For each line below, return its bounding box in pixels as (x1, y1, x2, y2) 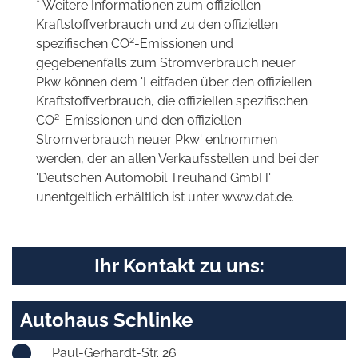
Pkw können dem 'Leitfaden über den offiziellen (36, 74, 312, 89)
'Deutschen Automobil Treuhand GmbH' (36, 169, 271, 185)
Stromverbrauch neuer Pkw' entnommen (36, 131, 277, 147)
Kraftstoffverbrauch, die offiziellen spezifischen (36, 93, 308, 109)
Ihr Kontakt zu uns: (93, 253, 265, 277)
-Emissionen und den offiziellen (59, 112, 241, 128)
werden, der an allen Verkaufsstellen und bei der (36, 150, 319, 166)
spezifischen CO (36, 35, 129, 51)
